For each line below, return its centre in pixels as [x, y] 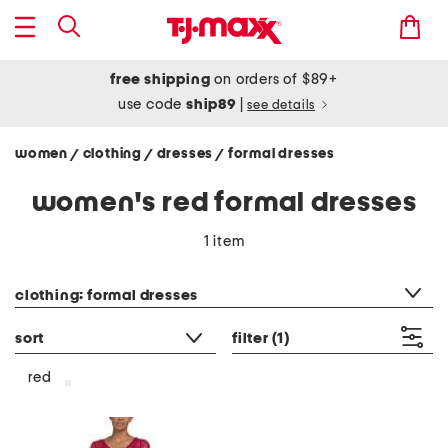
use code [152, 104]
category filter [61, 270]
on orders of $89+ [274, 79]
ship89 [213, 104]
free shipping [160, 79]
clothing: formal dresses [107, 295]
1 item [224, 241]
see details [281, 105]
